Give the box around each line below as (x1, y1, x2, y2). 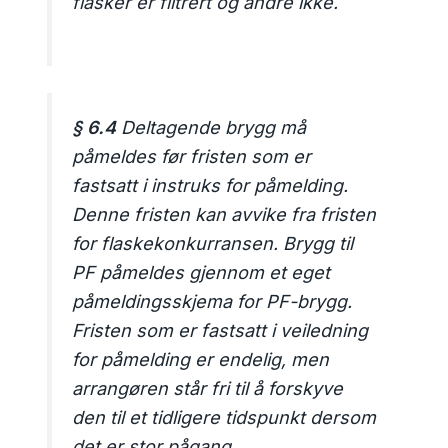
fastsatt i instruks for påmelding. (72, 174, 349, 196)
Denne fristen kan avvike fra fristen (72, 203, 377, 225)
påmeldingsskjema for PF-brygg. (72, 290, 353, 312)
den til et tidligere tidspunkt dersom (72, 406, 377, 428)
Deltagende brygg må (116, 116, 307, 138)
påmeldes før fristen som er (72, 145, 312, 167)
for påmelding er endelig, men (72, 348, 330, 370)
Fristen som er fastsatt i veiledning (72, 319, 369, 341)
